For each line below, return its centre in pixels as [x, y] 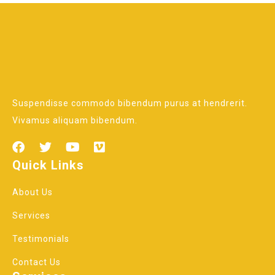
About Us [33, 192]
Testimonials [41, 238]
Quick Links [48, 165]
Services [31, 215]
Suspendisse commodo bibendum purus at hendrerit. [130, 103]
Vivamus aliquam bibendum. [75, 120]
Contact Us [37, 262]
